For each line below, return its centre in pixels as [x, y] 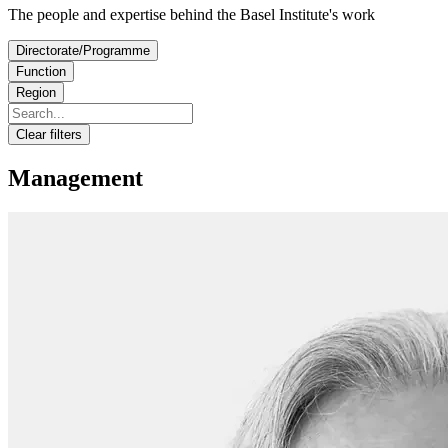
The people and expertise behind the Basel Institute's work [191, 14]
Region [36, 92]
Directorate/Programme [83, 50]
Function [41, 71]
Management [75, 177]
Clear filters [49, 134]
